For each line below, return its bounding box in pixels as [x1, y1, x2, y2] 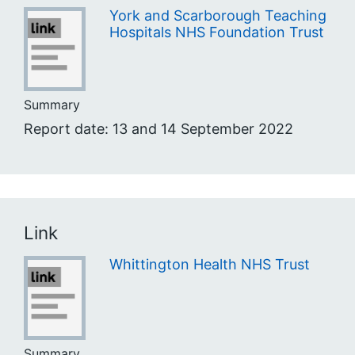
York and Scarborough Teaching [109, 6, 326, 24]
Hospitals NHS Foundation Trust [109, 23, 324, 40]
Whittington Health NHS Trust [109, 256, 310, 273]
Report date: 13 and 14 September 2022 [24, 120, 293, 137]
